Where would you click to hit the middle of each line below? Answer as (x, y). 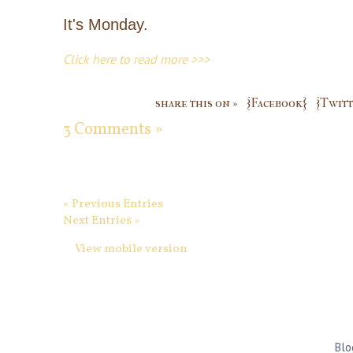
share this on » (196, 102)
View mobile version (131, 249)
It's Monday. (106, 24)
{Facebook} (277, 102)
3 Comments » (113, 130)
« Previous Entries (113, 204)
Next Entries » (102, 221)
